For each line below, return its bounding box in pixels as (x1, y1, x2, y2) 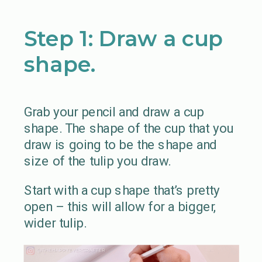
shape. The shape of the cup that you (23, 120, 233, 136)
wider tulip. (23, 215, 86, 231)
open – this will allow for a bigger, (23, 198, 216, 215)
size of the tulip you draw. (23, 153, 174, 168)
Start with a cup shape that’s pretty (23, 182, 220, 198)
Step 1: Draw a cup (23, 25, 223, 51)
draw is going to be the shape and (23, 136, 217, 152)
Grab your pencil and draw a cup (23, 104, 204, 119)
